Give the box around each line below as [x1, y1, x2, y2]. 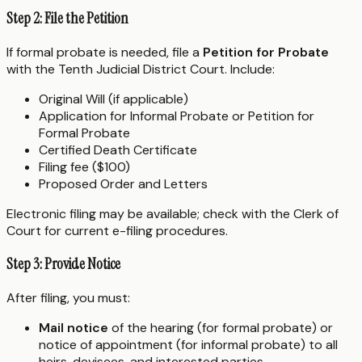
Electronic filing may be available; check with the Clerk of [6, 204, 339, 222]
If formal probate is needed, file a [6, 43, 203, 61]
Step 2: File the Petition [6, 7, 128, 28]
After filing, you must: [6, 289, 130, 307]
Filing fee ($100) [39, 158, 130, 175]
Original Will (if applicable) [39, 90, 188, 107]
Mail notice [39, 319, 108, 337]
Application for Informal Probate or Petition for [39, 107, 314, 124]
